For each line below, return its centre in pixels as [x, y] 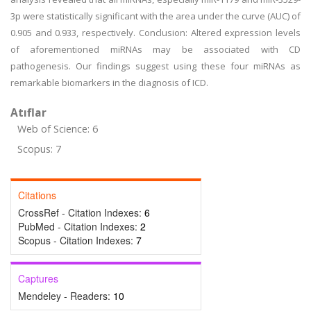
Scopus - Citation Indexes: [77, 240]
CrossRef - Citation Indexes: [81, 212]
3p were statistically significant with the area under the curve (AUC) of [155, 16]
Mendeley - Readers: [66, 296]
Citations [37, 195]
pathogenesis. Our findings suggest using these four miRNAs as [155, 66]
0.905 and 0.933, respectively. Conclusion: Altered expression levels [155, 33]
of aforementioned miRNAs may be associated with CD [155, 49]
